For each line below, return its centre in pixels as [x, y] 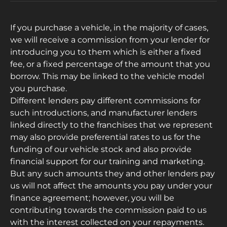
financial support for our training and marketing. [107, 161]
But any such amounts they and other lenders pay [112, 173]
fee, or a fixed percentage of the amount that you [110, 64]
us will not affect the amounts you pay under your [111, 185]
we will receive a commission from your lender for [110, 40]
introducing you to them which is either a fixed [106, 52]
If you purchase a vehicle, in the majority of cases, [109, 27]
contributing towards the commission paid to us [108, 210]
